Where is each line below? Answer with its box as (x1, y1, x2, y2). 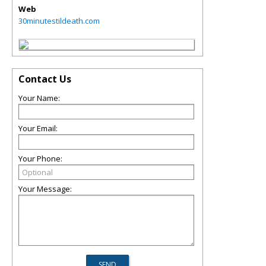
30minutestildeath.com (18, 15, 100, 26)
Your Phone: (18, 153, 62, 164)
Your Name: (18, 93, 60, 103)
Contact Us (18, 72, 71, 85)
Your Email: (18, 123, 58, 134)
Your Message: (18, 183, 72, 194)
